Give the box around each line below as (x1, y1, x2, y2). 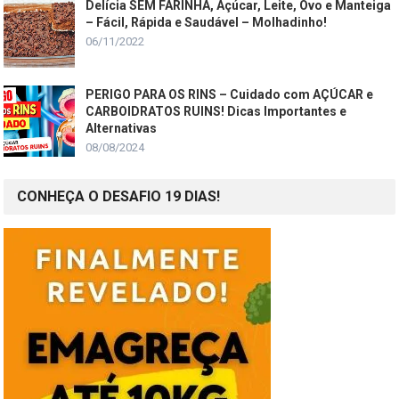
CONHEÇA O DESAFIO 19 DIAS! (17, 187, 221, 205)
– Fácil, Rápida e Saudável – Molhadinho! (85, 14, 328, 29)
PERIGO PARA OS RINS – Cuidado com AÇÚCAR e (85, 86, 374, 102)
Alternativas (85, 120, 158, 135)
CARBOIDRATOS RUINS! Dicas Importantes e (85, 103, 347, 118)
